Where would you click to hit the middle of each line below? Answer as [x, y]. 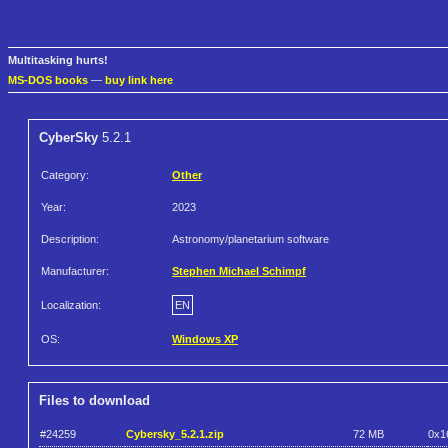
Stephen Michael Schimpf [239, 271]
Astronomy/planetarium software [250, 239]
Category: [65, 175]
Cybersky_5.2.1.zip [175, 433]
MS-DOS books [48, 80]
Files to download [94, 401]
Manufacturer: [75, 271]
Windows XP [205, 339]
